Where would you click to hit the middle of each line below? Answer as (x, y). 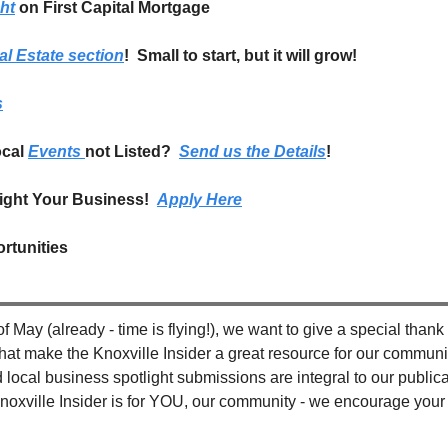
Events (56, 151)
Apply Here (199, 199)
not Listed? (132, 151)
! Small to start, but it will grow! (240, 55)
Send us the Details (252, 151)
